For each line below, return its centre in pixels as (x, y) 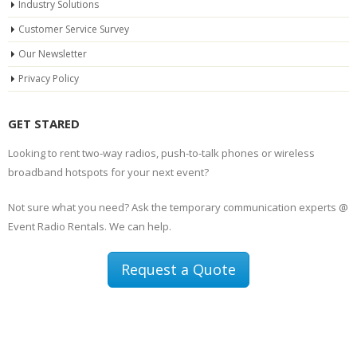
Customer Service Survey (74, 29)
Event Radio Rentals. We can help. (90, 227)
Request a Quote (178, 270)
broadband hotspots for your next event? (108, 173)
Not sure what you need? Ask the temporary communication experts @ (178, 208)
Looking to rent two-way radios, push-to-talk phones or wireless (161, 153)
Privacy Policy (49, 79)
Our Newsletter (53, 54)
